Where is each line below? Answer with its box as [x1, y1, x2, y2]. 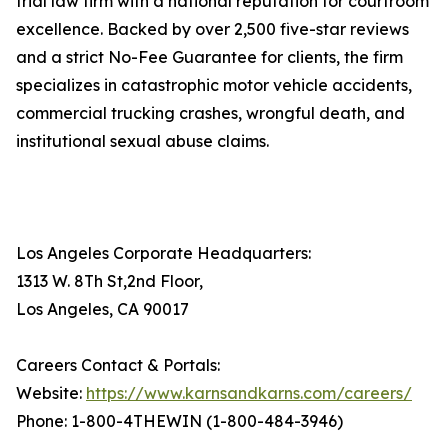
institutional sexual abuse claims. [16, 131, 269, 152]
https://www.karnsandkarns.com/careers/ [86, 383, 412, 404]
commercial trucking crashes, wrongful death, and [16, 103, 405, 124]
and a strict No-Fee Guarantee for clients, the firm [16, 47, 403, 68]
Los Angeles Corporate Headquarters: [16, 243, 311, 264]
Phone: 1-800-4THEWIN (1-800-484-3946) [16, 411, 343, 432]
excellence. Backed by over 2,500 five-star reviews [16, 19, 409, 40]
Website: [16, 383, 86, 404]
